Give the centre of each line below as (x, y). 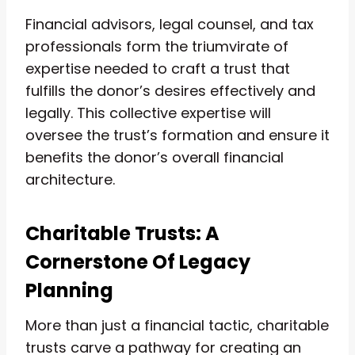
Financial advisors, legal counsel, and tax (170, 24)
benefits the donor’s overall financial (155, 157)
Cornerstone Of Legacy (138, 261)
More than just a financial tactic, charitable (177, 325)
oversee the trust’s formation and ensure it (177, 135)
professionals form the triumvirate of (157, 46)
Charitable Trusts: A (122, 233)
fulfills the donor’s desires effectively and (170, 90)
